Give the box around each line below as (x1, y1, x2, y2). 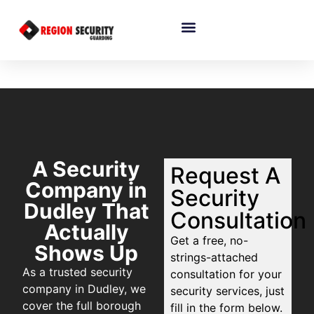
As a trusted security (22, 265, 133, 280)
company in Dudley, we (22, 282, 146, 296)
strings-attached (170, 250, 259, 265)
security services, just (170, 284, 285, 299)
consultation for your (170, 267, 282, 282)
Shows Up (34, 240, 139, 266)
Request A (170, 162, 281, 190)
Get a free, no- (170, 233, 249, 248)
